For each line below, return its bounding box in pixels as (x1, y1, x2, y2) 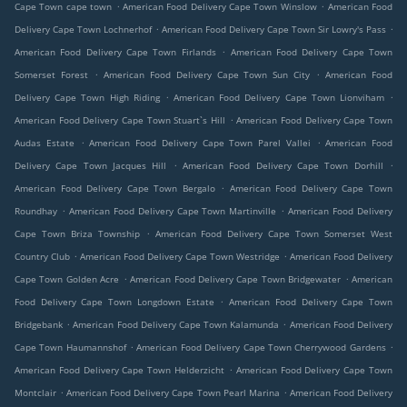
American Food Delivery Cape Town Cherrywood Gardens (136, 341, 386, 354)
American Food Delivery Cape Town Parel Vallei (89, 136, 311, 150)
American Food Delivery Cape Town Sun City (103, 68, 311, 82)
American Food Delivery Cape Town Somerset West (154, 227, 393, 241)
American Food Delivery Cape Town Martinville (68, 204, 277, 218)
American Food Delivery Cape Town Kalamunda (73, 318, 280, 332)
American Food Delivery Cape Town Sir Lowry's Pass (162, 23, 386, 36)
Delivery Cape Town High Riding (15, 91, 160, 104)
